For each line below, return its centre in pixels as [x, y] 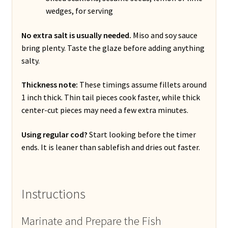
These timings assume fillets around [142, 85]
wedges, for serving [79, 10]
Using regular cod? [54, 134]
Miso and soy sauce [164, 35]
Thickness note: [49, 85]
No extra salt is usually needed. [76, 35]
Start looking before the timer [141, 134]
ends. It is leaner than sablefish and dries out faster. [110, 147]
